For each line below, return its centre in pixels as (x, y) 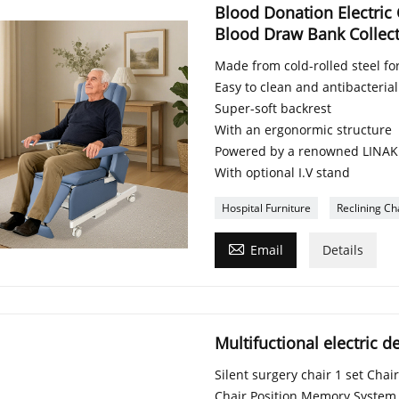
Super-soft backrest (273, 108)
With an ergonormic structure (303, 129)
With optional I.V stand (282, 172)
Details (342, 249)
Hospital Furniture (266, 208)
